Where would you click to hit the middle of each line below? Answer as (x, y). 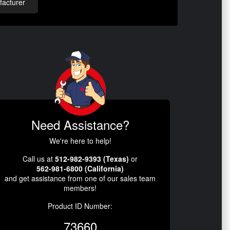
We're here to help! (80, 140)
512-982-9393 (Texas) (92, 158)
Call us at (39, 158)
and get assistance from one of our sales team (80, 178)
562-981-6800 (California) (80, 168)
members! (80, 188)
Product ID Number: (80, 206)
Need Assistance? (80, 124)
